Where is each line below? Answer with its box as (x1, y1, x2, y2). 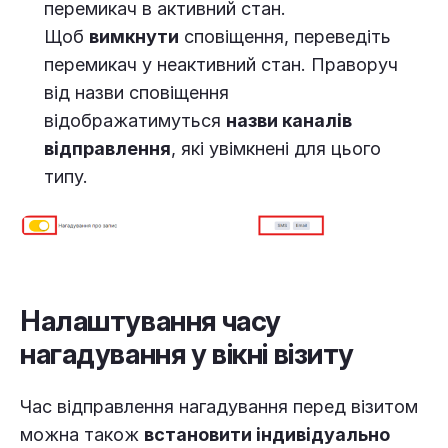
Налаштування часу (20, 304, 281, 339)
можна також (20, 424, 144, 446)
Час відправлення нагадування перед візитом (20, 396, 418, 418)
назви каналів (226, 109, 352, 131)
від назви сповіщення (44, 81, 229, 103)
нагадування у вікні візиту (20, 337, 355, 372)
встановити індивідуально (144, 424, 390, 446)
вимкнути (89, 25, 179, 47)
